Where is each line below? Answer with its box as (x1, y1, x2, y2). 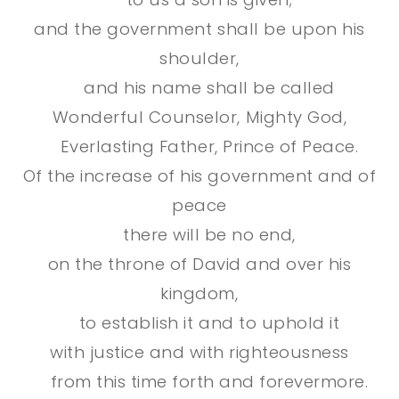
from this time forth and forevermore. (50, 370, 369, 394)
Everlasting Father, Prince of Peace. (60, 135, 359, 159)
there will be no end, (123, 224, 296, 247)
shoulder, (159, 47, 240, 70)
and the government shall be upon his (34, 18, 365, 41)
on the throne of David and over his (47, 253, 352, 276)
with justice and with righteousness (50, 341, 349, 364)
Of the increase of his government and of (22, 165, 377, 188)
